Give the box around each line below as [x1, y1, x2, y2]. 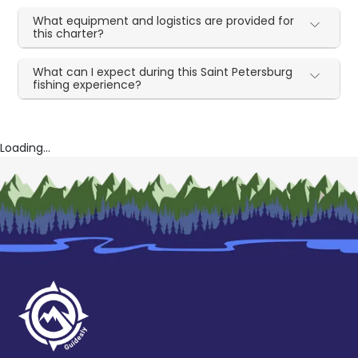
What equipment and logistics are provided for [33, 13, 295, 30]
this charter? [33, 26, 105, 42]
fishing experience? [33, 77, 142, 93]
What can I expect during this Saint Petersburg [33, 64, 293, 81]
